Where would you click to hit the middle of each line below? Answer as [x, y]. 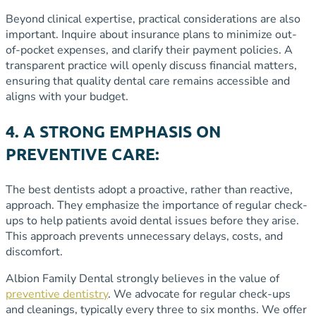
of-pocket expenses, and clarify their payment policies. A [149, 50]
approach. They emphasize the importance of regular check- [157, 206]
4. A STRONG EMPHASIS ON [113, 132]
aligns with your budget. [67, 97]
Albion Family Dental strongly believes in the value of [142, 279]
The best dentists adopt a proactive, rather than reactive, [149, 190]
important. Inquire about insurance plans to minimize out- [151, 35]
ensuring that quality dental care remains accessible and [148, 81]
